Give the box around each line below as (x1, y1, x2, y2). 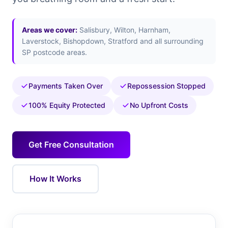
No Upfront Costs (130, 101, 188, 109)
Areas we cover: (22, 25, 77, 34)
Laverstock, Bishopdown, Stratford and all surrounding (22, 37, 204, 45)
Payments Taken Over (28, 81, 103, 90)
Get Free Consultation (28, 139, 114, 150)
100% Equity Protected (28, 101, 105, 109)
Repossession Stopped (127, 81, 206, 90)
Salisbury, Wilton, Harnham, (77, 25, 170, 34)
